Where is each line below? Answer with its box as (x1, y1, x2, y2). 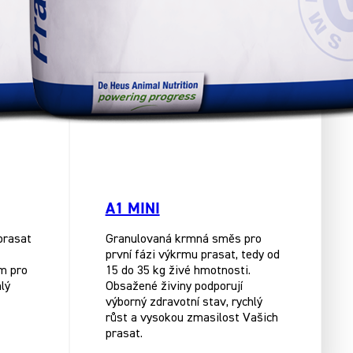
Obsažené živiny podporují (105, 281, 243, 294)
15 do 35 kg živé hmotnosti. (105, 265, 251, 278)
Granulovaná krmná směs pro (105, 233, 262, 247)
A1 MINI (105, 198, 160, 218)
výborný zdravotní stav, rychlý (105, 296, 262, 310)
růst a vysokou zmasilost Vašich (105, 312, 278, 325)
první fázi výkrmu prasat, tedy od (105, 249, 280, 262)
